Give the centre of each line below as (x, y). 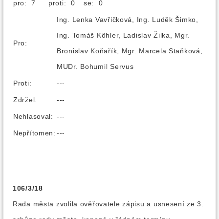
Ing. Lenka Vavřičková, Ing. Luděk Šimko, (128, 20)
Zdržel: (25, 100)
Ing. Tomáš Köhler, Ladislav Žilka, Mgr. (123, 35)
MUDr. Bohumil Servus (95, 66)
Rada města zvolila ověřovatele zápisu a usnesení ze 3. (108, 204)
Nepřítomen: (34, 133)
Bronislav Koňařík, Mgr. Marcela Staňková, (130, 51)
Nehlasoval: (33, 116)
